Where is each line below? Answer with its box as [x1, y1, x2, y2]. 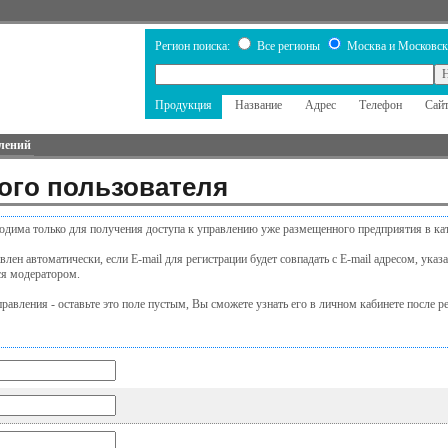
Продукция [154, 98, 212, 112]
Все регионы [253, 39, 323, 53]
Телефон [358, 98, 402, 112]
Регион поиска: [154, 39, 233, 53]
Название [234, 98, 282, 112]
